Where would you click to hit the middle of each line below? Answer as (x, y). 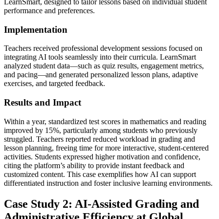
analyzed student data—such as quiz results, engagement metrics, (104, 66)
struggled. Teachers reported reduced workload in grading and (99, 139)
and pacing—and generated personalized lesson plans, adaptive (101, 75)
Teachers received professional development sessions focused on (103, 48)
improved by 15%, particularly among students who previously (101, 130)
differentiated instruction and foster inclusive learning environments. (108, 183)
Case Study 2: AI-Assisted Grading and (101, 204)
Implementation (36, 29)
